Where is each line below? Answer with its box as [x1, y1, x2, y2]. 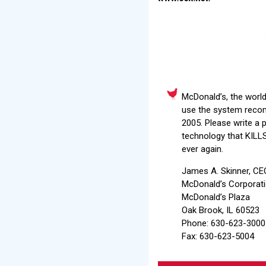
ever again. [182, 143, 223, 154]
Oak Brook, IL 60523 [182, 204, 259, 216]
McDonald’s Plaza [182, 191, 250, 202]
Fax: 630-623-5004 [182, 230, 254, 242]
